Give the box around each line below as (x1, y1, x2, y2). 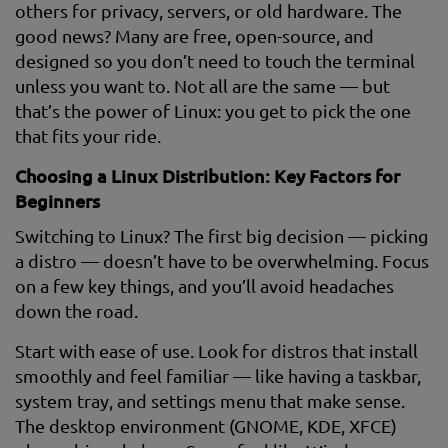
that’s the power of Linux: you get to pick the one (15, 100, 411, 121)
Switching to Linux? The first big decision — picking (15, 225, 428, 246)
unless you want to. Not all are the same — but (15, 75, 390, 96)
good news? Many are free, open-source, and (15, 25, 374, 46)
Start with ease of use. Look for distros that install (15, 340, 418, 361)
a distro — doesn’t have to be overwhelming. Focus (15, 250, 429, 271)
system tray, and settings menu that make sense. (15, 390, 405, 411)
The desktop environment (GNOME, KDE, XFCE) (15, 415, 397, 436)
